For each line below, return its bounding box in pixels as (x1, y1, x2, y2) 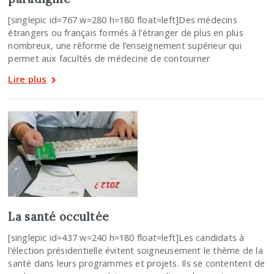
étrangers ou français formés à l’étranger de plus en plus (8, 26, 243, 39)
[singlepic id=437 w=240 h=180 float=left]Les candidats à (8, 232, 245, 244)
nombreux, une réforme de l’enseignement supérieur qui (8, 39, 242, 51)
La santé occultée (8, 209, 109, 224)
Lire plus (8, 72, 47, 85)
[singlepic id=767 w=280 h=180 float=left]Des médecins (8, 13, 237, 26)
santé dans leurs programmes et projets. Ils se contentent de (8, 257, 265, 270)
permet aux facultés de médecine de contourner (8, 52, 210, 64)
